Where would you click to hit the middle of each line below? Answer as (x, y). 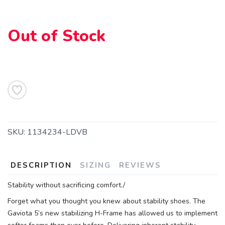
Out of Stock (57, 36)
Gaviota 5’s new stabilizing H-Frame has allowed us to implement (113, 213)
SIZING (95, 165)
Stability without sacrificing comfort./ (66, 185)
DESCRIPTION (41, 165)
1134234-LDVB (57, 132)
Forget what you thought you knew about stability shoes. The (106, 201)
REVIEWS (140, 165)
